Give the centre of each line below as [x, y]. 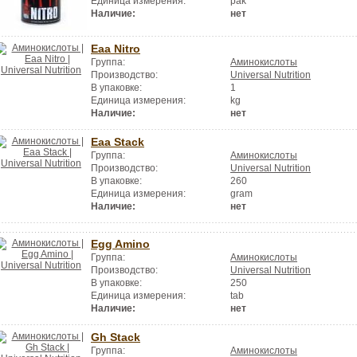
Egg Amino [120, 243]
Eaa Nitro [116, 49]
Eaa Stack [118, 141]
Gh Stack [116, 337]
